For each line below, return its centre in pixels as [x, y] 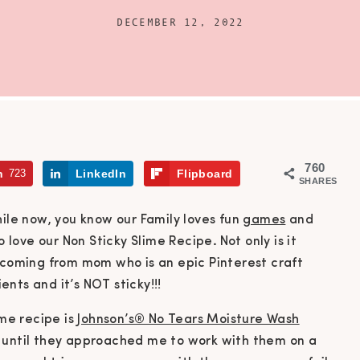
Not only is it [258, 242]
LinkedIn [101, 174]
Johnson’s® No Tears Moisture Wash [188, 320]
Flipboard [205, 174]
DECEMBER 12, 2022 [180, 22]
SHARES [318, 181]
